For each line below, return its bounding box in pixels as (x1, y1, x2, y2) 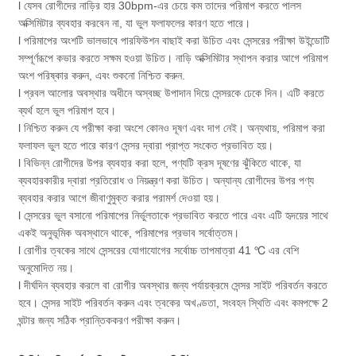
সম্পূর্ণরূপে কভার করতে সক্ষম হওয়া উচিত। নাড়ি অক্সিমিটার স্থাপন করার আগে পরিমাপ (18, 52, 329, 65)
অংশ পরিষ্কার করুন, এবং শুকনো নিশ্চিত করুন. (18, 69, 186, 83)
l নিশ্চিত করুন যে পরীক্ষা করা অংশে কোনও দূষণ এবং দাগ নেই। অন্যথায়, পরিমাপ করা (18, 122, 326, 135)
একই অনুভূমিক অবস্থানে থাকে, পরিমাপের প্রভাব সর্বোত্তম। (18, 226, 240, 240)
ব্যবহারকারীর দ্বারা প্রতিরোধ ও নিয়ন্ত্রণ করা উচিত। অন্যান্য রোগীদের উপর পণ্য (18, 174, 315, 188)
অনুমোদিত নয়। (18, 261, 75, 275)
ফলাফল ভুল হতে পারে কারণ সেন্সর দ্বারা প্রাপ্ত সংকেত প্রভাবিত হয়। (18, 139, 274, 153)
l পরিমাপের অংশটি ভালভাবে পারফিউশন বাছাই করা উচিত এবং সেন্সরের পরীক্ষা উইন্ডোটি (18, 34, 331, 48)
